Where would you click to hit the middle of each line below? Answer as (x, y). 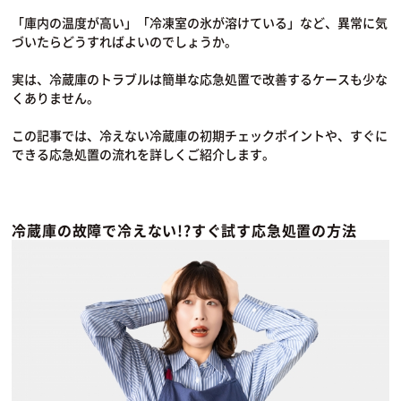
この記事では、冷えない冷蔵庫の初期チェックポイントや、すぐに (200, 135)
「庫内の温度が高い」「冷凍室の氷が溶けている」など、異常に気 (200, 22)
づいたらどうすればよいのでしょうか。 (125, 41)
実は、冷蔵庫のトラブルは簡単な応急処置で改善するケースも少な (200, 78)
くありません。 (56, 97)
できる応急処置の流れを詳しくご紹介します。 (144, 154)
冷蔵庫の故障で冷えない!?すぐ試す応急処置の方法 (184, 230)
